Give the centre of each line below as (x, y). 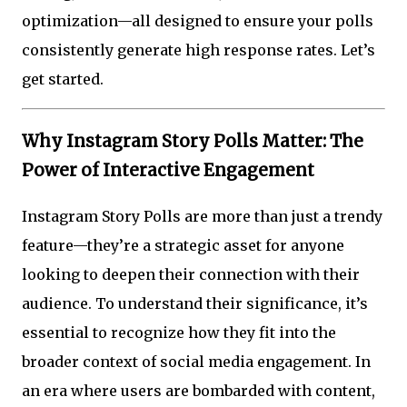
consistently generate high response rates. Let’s (199, 50)
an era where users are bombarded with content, (199, 391)
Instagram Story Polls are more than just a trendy (202, 217)
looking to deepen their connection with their (191, 275)
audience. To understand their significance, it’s (195, 304)
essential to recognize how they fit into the (179, 333)
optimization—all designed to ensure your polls (198, 21)
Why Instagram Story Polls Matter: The (193, 141)
